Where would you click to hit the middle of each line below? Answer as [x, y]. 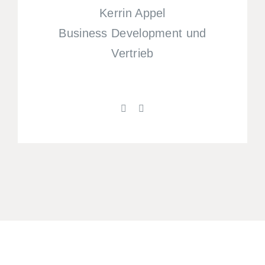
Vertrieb [132, 53]
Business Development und [132, 33]
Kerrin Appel [132, 13]
